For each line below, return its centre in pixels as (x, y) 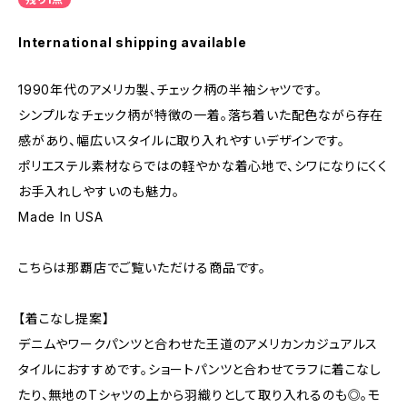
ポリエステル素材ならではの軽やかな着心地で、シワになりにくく (203, 166)
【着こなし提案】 (64, 318)
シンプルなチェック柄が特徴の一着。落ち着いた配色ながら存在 (201, 115)
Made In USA (61, 217)
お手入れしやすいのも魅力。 (99, 191)
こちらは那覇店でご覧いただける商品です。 (142, 268)
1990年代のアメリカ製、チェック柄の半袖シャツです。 (170, 89)
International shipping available (133, 42)
